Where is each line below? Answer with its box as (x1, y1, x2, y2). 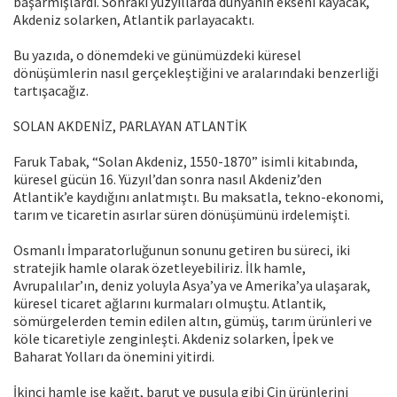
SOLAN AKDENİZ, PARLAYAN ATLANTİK (13, 117, 247, 136)
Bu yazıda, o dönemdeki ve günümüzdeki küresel (13, 46, 301, 65)
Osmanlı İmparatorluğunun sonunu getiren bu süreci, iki (13, 241, 350, 260)
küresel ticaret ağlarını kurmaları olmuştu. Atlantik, (13, 294, 326, 313)
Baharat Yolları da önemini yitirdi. (13, 347, 214, 366)
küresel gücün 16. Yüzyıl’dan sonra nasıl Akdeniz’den (13, 170, 322, 189)
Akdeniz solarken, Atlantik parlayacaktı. (13, 11, 254, 29)
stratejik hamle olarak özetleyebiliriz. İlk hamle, (13, 259, 306, 277)
